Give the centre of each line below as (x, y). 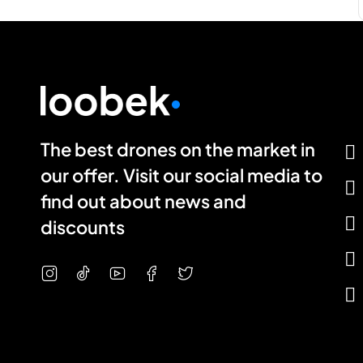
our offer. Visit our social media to (181, 175)
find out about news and (143, 201)
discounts (83, 226)
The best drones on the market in (178, 149)
